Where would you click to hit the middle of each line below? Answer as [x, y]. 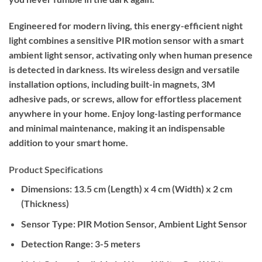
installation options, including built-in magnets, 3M [112, 84]
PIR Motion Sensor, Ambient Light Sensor [161, 223]
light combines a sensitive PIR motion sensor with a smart [126, 40]
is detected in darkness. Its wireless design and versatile [124, 70]
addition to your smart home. [68, 143]
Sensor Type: [48, 223]
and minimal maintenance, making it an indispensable [117, 128]
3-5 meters [116, 244]
